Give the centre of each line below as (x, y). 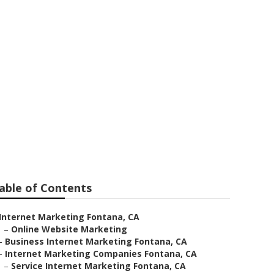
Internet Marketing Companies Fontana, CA (101, 254)
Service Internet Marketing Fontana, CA (98, 266)
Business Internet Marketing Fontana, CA (96, 241)
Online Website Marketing (69, 229)
